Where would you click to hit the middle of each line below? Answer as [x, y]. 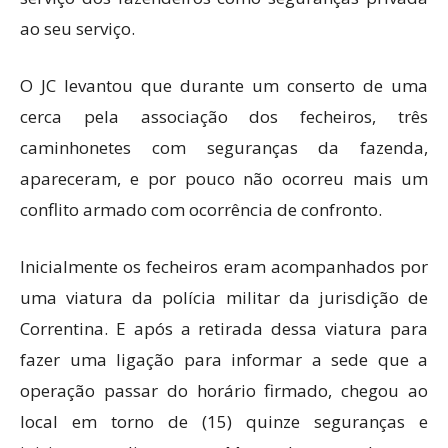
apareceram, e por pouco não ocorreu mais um [224, 178]
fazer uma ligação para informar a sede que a [224, 359]
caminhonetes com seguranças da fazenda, [224, 147]
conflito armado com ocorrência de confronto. [201, 209]
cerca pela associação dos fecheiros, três [224, 116]
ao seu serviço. [77, 28]
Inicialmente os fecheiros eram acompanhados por [224, 266]
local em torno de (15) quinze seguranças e [224, 421]
